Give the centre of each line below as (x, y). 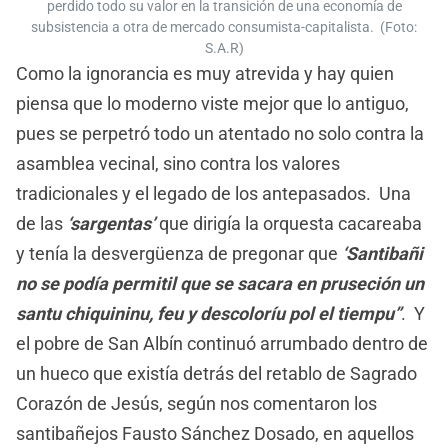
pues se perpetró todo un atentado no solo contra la (220, 133)
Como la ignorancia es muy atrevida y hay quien (205, 73)
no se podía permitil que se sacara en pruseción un (220, 283)
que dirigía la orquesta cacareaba (288, 223)
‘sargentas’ (111, 223)
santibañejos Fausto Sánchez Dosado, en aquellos (215, 433)
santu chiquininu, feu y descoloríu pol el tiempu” (208, 313)
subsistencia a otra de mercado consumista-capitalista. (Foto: (224, 27)
